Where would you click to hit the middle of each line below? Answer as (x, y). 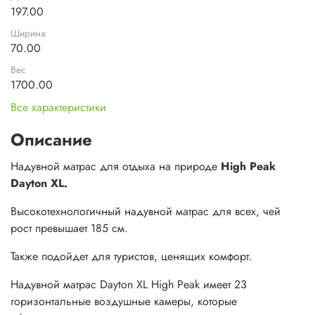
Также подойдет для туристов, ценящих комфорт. (131, 257)
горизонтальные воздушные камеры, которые (124, 302)
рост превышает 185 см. (69, 229)
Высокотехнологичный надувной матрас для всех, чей (146, 212)
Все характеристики (58, 108)
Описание (51, 140)
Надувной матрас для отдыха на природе (116, 167)
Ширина (28, 33)
